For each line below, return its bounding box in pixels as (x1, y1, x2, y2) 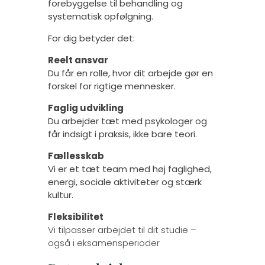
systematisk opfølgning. (47, 10, 153, 22)
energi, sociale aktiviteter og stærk (47, 176, 202, 188)
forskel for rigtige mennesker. (47, 80, 176, 92)
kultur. (47, 189, 73, 201)
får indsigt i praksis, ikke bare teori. (47, 128, 197, 140)
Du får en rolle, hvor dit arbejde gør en (47, 67, 213, 79)
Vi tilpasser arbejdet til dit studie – (47, 224, 196, 236)
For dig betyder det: (47, 32, 135, 44)
